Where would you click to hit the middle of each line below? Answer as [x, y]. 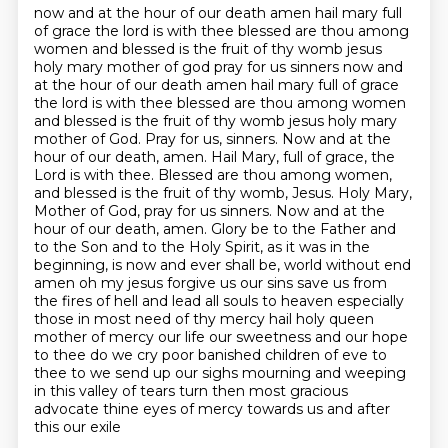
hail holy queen [321, 319]
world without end [347, 265]
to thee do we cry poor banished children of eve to [210, 355]
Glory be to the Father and [303, 229]
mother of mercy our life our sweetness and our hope [220, 337]
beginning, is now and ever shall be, [158, 265]
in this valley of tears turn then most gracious [190, 391]
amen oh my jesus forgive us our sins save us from [210, 283]
